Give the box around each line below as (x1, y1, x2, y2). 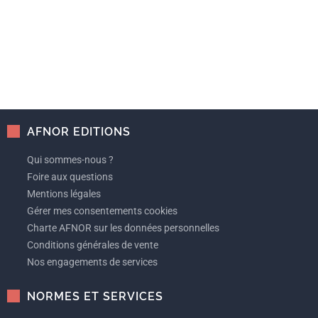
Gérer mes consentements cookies (27, 205, 177, 216)
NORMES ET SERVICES (27, 290, 163, 303)
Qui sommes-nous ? (27, 154, 114, 165)
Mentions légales (27, 188, 101, 199)
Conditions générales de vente (27, 239, 158, 251)
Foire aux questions (27, 171, 113, 182)
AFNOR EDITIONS (27, 125, 131, 138)
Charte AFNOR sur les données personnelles (27, 222, 219, 234)
